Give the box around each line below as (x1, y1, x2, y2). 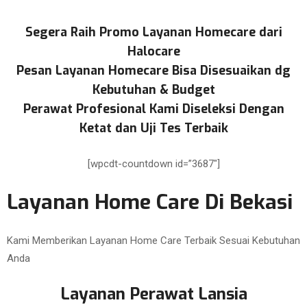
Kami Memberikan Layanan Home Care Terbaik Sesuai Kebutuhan (7, 234, 300, 247)
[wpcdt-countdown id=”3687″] (87, 158, 220, 170)
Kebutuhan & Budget (92, 82, 215, 98)
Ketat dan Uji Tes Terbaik (79, 120, 228, 136)
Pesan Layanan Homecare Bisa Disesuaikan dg (16, 62, 291, 79)
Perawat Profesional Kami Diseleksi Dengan (23, 101, 284, 117)
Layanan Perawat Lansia (60, 283, 247, 305)
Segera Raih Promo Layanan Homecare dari (25, 24, 282, 40)
